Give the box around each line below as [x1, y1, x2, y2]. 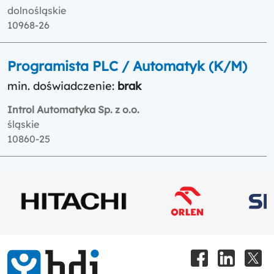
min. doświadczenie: [7, 78, 117, 93]
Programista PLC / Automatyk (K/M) [7, 57, 247, 75]
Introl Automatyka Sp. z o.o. [7, 103, 139, 116]
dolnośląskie [7, 4, 66, 17]
